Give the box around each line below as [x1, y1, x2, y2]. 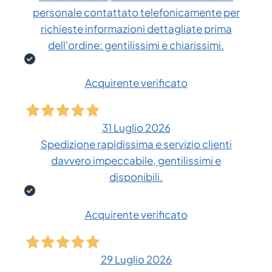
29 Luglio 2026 [100, 253, 172, 267]
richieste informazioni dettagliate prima [40, 22, 232, 36]
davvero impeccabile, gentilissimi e [51, 154, 221, 168]
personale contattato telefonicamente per [32, 5, 240, 19]
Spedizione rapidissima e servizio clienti [40, 137, 232, 151]
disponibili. [109, 170, 163, 184]
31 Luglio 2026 [101, 121, 171, 135]
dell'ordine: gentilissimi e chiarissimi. [48, 38, 224, 52]
